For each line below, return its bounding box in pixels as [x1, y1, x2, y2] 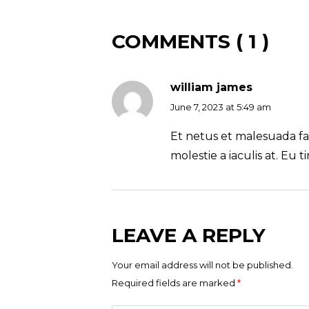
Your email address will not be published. [112, 259, 293, 270]
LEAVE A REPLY [112, 223, 266, 247]
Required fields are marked [112, 277, 237, 288]
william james [170, 81, 252, 94]
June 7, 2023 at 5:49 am [170, 101, 271, 112]
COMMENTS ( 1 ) [112, 30, 269, 53]
